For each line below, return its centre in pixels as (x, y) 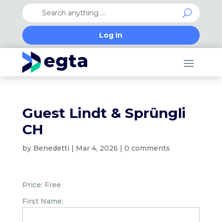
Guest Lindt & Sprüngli (104, 113)
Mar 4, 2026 (97, 148)
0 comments (147, 148)
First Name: (43, 201)
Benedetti (51, 148)
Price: (32, 185)
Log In (111, 35)
